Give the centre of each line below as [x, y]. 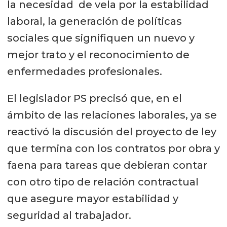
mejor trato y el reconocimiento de [98, 55]
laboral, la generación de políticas [94, 22]
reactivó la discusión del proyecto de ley [111, 132]
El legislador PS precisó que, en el [94, 99]
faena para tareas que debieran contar [107, 165]
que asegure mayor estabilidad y [92, 199]
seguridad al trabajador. [69, 216]
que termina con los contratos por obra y [113, 149]
